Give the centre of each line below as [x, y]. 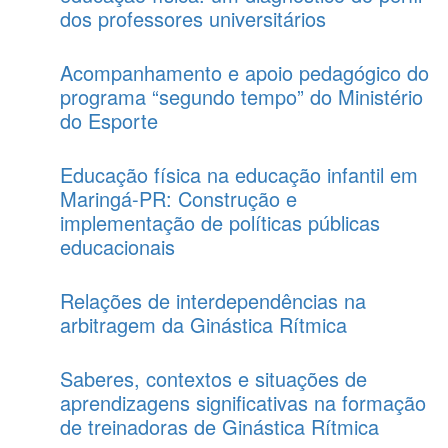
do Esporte [109, 120]
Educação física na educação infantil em [239, 174]
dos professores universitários [193, 18]
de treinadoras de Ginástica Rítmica [219, 426]
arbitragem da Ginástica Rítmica [203, 324]
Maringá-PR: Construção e [178, 198]
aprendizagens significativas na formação [243, 402]
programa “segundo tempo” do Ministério [241, 96]
